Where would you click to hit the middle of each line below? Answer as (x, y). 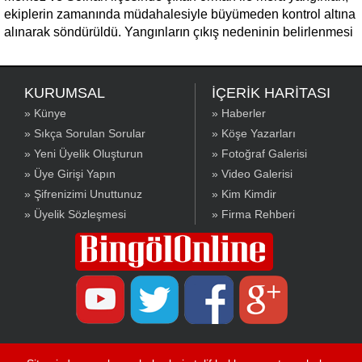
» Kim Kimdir (244, 194)
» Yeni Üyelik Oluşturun (84, 154)
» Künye (45, 113)
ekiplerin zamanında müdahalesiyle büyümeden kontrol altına (180, 14)
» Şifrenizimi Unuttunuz (83, 194)
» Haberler (239, 113)
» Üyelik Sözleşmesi (75, 214)
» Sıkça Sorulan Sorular (85, 133)
